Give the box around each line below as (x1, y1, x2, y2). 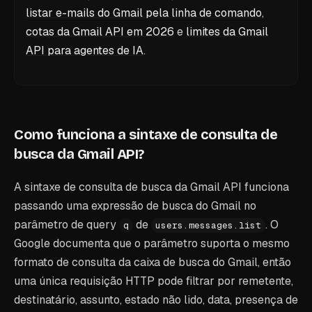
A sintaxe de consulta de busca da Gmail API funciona (14, 180, 289, 194)
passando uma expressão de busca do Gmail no (14, 198, 256, 213)
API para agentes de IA (26, 43, 143, 58)
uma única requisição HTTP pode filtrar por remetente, (14, 274, 293, 288)
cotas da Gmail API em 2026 (26, 24, 174, 39)
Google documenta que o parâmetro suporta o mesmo (14, 236, 290, 251)
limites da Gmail (186, 24, 268, 39)
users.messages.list (155, 219, 261, 231)
